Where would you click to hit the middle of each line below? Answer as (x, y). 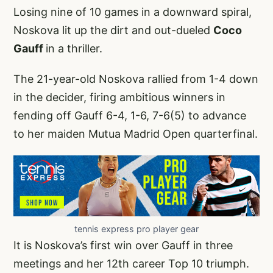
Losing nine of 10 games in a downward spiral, (133, 12)
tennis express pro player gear (136, 229)
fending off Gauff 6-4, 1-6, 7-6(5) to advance (130, 116)
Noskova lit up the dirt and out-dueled (113, 30)
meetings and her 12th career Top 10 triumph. (131, 263)
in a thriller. (74, 49)
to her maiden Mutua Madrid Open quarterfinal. (136, 134)
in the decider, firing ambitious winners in (119, 97)
